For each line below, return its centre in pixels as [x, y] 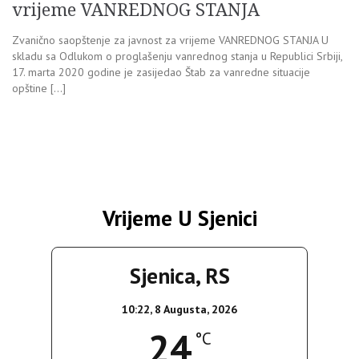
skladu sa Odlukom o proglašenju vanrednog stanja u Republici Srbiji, [177, 56]
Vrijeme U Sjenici [179, 218]
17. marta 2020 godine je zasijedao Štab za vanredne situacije [161, 73]
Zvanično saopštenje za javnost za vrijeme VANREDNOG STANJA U [170, 40]
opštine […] [39, 89]
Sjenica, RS [179, 276]
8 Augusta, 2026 [196, 310]
